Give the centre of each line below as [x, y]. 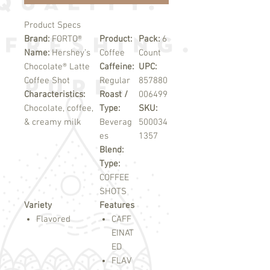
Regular [115, 81]
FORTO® [67, 39]
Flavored [53, 220]
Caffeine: [117, 67]
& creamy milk [53, 123]
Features [117, 206]
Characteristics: [55, 95]
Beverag [116, 123]
